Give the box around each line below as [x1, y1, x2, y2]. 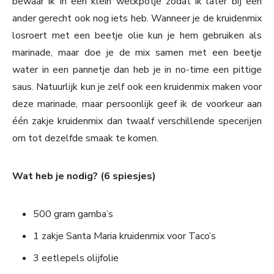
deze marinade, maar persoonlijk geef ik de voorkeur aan [12, 97, 262, 111]
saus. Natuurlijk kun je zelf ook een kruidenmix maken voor [12, 80, 262, 94]
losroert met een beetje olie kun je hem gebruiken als [12, 29, 262, 43]
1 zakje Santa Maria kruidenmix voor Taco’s [33, 229, 216, 243]
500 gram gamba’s [33, 207, 113, 221]
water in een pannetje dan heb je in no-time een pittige [12, 63, 262, 77]
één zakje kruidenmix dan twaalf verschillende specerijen [12, 114, 262, 128]
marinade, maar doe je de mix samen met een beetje [12, 46, 262, 60]
